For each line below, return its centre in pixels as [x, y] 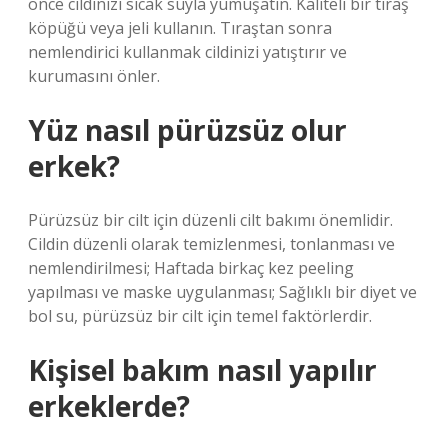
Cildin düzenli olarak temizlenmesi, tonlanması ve [211, 244]
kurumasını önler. [94, 76]
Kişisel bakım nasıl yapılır [202, 370]
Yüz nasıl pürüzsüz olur [187, 130]
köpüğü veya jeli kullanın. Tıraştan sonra [180, 28]
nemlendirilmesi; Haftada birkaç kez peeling [191, 268]
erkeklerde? [109, 406]
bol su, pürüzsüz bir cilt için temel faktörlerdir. [200, 316]
